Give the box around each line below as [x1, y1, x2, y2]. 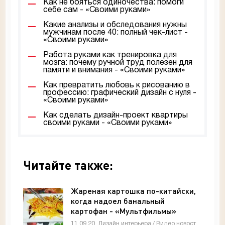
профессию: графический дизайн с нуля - [43, 89, 196, 97]
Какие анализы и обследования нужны [43, 22, 187, 29]
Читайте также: [23, 158, 113, 173]
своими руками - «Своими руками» [43, 120, 172, 127]
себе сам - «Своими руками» [43, 7, 150, 14]
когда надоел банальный [71, 196, 165, 206]
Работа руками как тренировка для [43, 52, 177, 59]
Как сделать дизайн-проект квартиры [43, 112, 188, 120]
